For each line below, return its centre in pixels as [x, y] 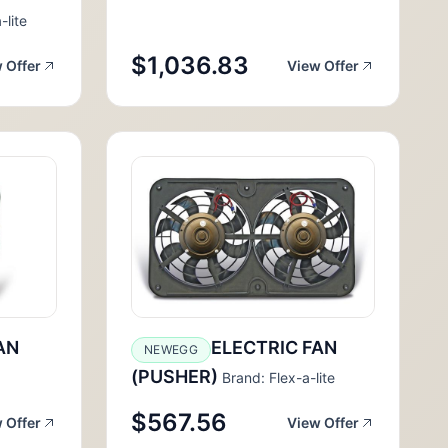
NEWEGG [171, 349]
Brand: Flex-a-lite [276, 377]
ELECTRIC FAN [273, 347]
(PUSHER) [174, 376]
